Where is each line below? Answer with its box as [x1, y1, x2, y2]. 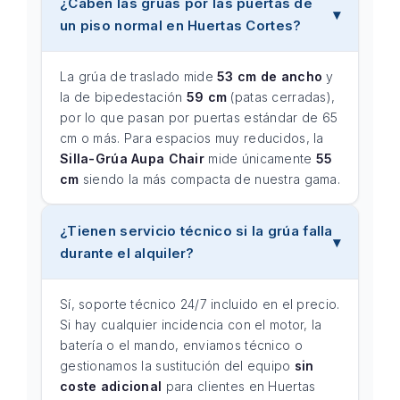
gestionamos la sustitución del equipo [60, 358, 295, 373]
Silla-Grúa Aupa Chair [60, 151, 204, 166]
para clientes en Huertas [162, 379, 316, 394]
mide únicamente [204, 151, 316, 166]
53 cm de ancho [217, 69, 323, 84]
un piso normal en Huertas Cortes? [60, 17, 302, 34]
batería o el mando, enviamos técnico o [60, 337, 303, 353]
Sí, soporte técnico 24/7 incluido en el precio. [60, 296, 340, 312]
